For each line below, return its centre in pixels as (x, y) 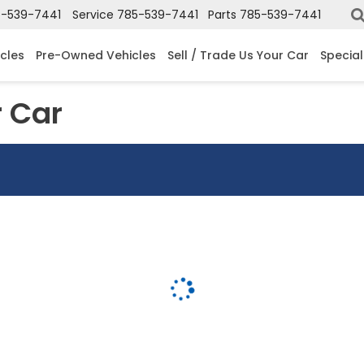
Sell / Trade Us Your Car (238, 55)
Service (93, 15)
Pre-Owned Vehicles (96, 55)
